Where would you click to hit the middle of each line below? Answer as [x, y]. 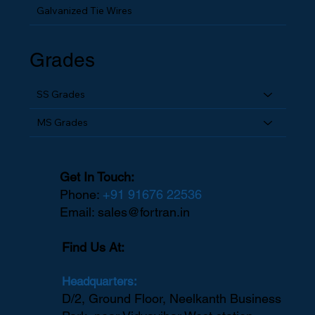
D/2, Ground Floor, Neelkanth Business [171, 298]
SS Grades [61, 94]
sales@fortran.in [144, 212]
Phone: [82, 195]
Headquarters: [99, 281]
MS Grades [63, 122]
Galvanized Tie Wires [85, 10]
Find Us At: [93, 247]
